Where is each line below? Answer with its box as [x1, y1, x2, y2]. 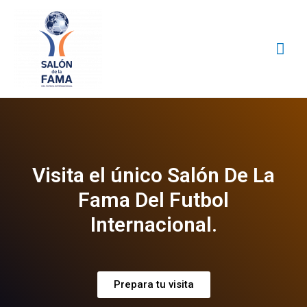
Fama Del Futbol [78, 188, 229, 212]
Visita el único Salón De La [32, 163, 275, 188]
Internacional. [90, 212, 217, 237]
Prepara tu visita [113, 278, 194, 291]
